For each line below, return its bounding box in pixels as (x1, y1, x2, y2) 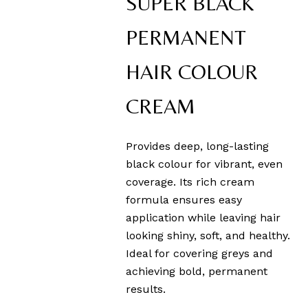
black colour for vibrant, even (126, 157, 283, 171)
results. (126, 283, 166, 296)
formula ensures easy (126, 193, 243, 207)
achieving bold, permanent (126, 265, 268, 278)
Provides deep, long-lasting (126, 140, 269, 153)
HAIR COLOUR (126, 60, 258, 85)
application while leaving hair (126, 211, 281, 225)
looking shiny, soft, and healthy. (126, 229, 291, 243)
